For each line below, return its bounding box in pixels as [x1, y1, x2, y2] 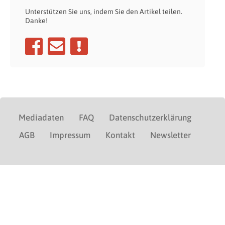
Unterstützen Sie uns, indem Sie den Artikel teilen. [25, 7, 182, 16]
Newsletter [150, 130, 191, 140]
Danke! [25, 16, 48, 25]
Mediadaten [19, 112, 64, 123]
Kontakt [105, 130, 135, 140]
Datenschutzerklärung [109, 112, 191, 123]
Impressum [50, 130, 90, 140]
